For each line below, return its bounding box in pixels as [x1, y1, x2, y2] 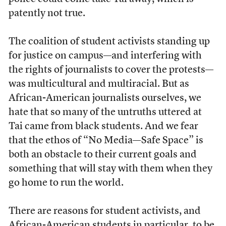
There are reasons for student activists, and [8, 206, 201, 216]
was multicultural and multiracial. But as [8, 79, 189, 89]
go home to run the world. [8, 178, 124, 188]
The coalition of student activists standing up [8, 37, 210, 47]
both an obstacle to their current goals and [8, 150, 197, 160]
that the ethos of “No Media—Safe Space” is [8, 136, 203, 146]
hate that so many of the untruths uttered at [8, 107, 202, 118]
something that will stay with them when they [8, 164, 212, 174]
